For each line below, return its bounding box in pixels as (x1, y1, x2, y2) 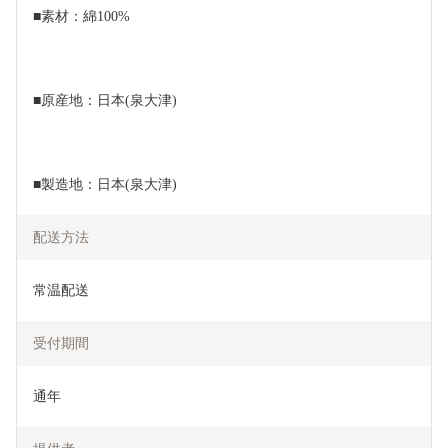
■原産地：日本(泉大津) (33, 93, 177, 109)
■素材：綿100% (33, 9, 130, 25)
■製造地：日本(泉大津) (33, 177, 177, 193)
